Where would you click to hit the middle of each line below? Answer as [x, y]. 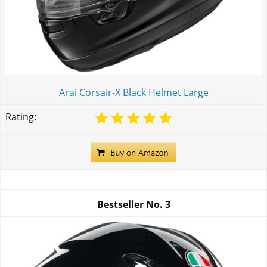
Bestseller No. [131, 205]
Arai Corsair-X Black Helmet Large [133, 92]
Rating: [21, 117]
